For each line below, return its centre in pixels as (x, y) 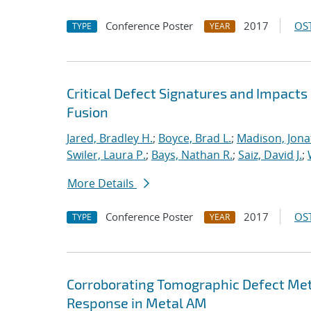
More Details (102, 183)
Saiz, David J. (270, 155)
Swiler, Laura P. (106, 155)
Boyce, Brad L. (195, 138)
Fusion (87, 112)
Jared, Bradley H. (110, 138)
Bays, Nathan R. (192, 155)
